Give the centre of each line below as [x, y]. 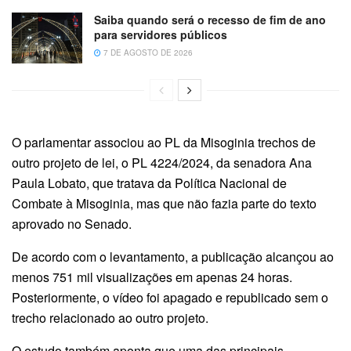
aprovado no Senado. [72, 223]
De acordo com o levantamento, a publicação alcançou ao [173, 256]
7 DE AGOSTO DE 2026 [147, 53]
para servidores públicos [161, 35]
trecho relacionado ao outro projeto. [110, 317]
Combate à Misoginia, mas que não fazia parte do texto [164, 203]
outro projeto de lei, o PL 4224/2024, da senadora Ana [162, 162]
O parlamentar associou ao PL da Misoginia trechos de [164, 142]
